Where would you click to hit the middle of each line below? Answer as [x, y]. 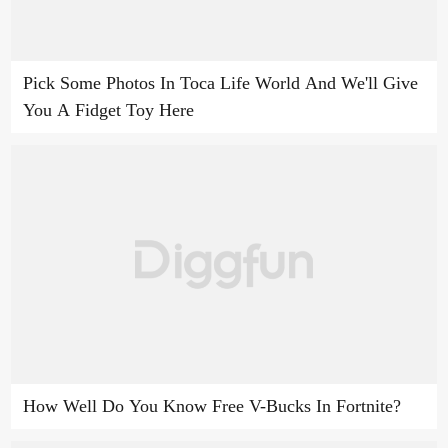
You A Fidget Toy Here [108, 110]
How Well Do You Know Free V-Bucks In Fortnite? [211, 406]
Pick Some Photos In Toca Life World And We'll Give [220, 83]
